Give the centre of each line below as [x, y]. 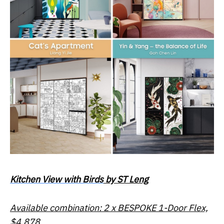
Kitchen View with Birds [57, 179]
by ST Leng [126, 179]
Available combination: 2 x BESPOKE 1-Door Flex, [109, 208]
